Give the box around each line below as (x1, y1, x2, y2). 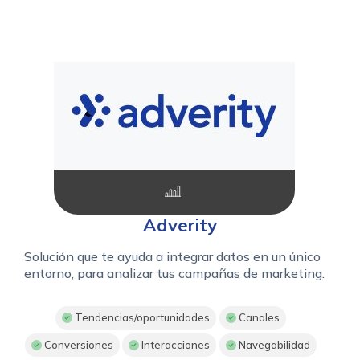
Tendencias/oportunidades (72, 311, 211, 325)
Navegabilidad (236, 338, 311, 352)
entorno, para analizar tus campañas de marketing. (24, 265, 325, 282)
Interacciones (139, 338, 211, 352)
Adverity (143, 214, 217, 237)
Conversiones (41, 338, 113, 352)
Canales (235, 311, 280, 325)
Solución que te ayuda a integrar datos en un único (24, 248, 321, 265)
